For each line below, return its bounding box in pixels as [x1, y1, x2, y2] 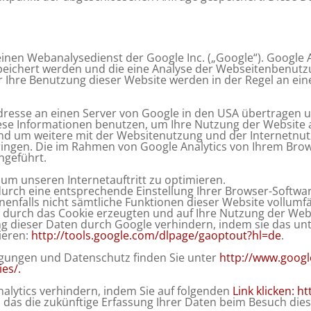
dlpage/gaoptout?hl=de [159, 228, 282, 243]
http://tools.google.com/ [31, 228, 160, 243]
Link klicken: [233, 283, 298, 299]
